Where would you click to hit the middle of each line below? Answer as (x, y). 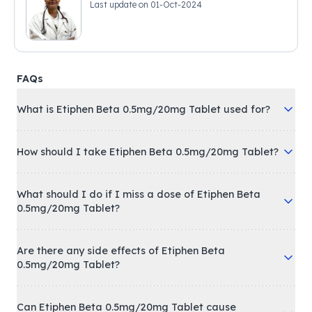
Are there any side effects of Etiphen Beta (121, 250)
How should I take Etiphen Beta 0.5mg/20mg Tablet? (148, 151)
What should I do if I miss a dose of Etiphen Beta (139, 194)
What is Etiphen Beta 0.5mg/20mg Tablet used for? (143, 109)
